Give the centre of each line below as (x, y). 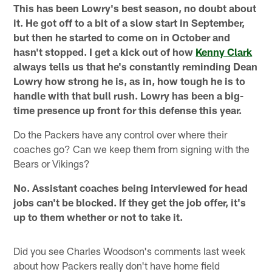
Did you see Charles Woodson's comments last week (130, 251)
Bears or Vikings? (52, 164)
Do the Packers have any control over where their (121, 134)
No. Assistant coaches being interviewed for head (131, 188)
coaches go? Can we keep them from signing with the (132, 149)
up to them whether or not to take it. (98, 217)
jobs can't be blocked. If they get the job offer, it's (130, 202)
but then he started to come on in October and (122, 37)
